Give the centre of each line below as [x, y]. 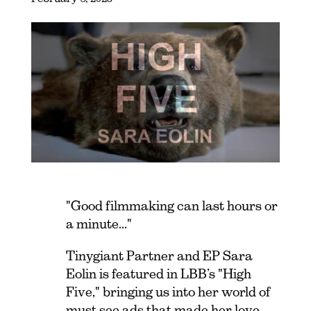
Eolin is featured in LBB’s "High [158, 274]
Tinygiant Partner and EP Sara [159, 255]
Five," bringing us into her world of [168, 292]
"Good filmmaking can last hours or [171, 205]
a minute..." [99, 224]
